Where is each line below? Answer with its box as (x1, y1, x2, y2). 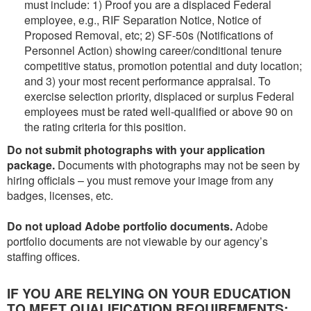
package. (7, 156, 55, 173)
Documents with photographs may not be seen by (55, 156, 300, 173)
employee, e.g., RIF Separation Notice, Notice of (24, 11, 261, 28)
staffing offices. (7, 248, 80, 264)
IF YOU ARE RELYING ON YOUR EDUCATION (7, 283, 291, 303)
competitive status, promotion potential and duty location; (24, 57, 302, 74)
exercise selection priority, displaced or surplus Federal (24, 87, 294, 104)
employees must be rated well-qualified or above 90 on (24, 103, 293, 119)
